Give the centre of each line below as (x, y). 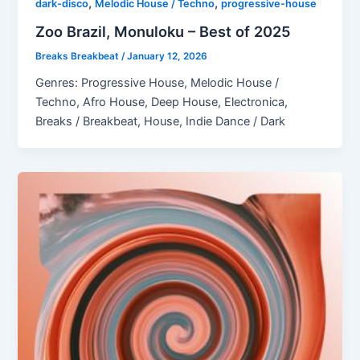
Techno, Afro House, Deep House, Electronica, (162, 102)
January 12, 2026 (168, 56)
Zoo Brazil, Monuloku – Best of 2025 (164, 31)
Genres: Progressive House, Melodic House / (157, 82)
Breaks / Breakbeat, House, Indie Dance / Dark (161, 121)
